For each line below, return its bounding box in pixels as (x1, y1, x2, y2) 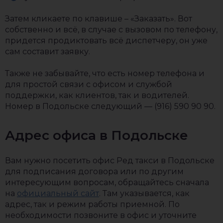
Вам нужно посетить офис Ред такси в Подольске (5, 156, 215, 165)
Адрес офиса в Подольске (5, 127, 188, 143)
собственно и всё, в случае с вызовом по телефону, (5, 25, 218, 34)
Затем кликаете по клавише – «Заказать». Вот (5, 14, 192, 23)
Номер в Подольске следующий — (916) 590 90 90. (5, 102, 216, 111)
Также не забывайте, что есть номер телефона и (5, 69, 205, 78)
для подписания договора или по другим (5, 167, 184, 176)
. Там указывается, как (99, 189, 190, 198)
